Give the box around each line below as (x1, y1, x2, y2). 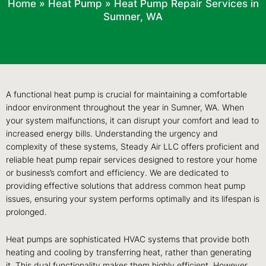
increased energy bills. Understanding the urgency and (6, 129, 218, 139)
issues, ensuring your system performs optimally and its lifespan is (6, 194, 259, 204)
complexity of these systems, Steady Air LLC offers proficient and (6, 142, 259, 152)
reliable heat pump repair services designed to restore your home (6, 155, 257, 165)
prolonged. (6, 207, 47, 217)
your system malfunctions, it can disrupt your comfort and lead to (6, 116, 259, 126)
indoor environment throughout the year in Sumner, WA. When (6, 103, 244, 113)
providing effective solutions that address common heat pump (6, 181, 245, 191)
